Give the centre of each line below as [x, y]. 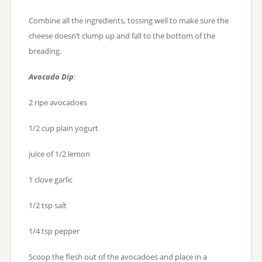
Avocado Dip [51, 76]
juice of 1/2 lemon [59, 154]
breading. [45, 51]
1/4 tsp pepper [54, 231]
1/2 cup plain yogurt [63, 128]
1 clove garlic [50, 179]
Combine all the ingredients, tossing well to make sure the [128, 20]
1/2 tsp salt [47, 205]
